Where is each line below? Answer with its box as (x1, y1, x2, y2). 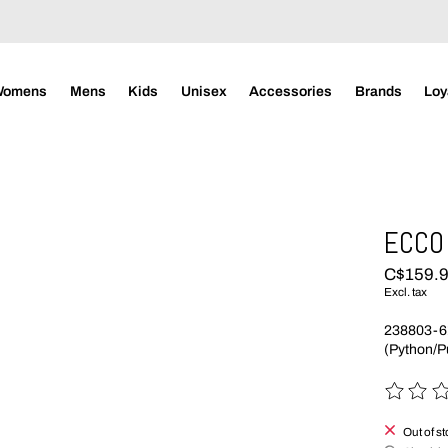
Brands (354, 83, 402, 99)
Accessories (249, 83, 333, 99)
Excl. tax (384, 286, 428, 299)
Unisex (180, 83, 227, 99)
